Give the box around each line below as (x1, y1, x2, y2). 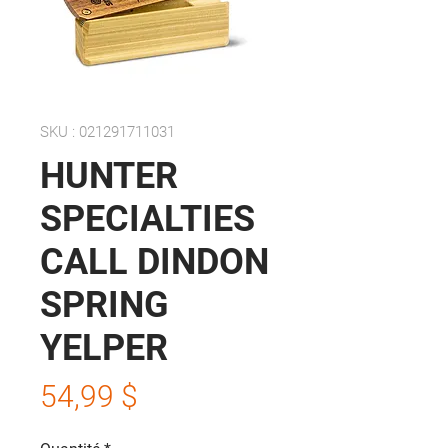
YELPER (40, 327, 168, 369)
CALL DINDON (40, 241, 269, 283)
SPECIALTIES (40, 198, 255, 240)
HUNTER (40, 155, 178, 197)
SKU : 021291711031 (40, 123, 175, 141)
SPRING (40, 284, 169, 326)
